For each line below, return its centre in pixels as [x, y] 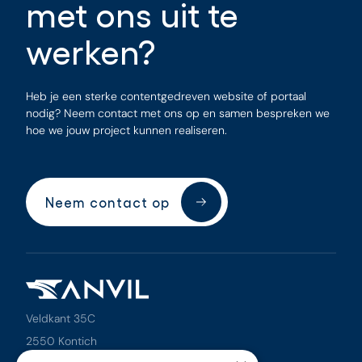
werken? [90, 50]
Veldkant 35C [61, 318]
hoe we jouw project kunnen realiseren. [126, 130]
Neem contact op [107, 202]
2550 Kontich [61, 341]
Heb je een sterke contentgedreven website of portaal [166, 96]
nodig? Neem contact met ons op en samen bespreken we [178, 113]
